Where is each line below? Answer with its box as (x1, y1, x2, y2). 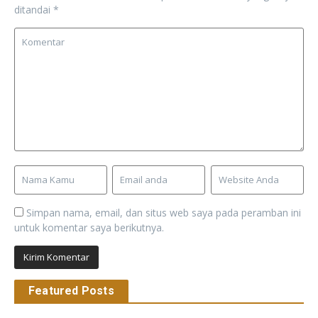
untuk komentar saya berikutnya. (14, 220, 164, 234)
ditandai (14, 2, 53, 16)
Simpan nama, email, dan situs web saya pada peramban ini (26, 205, 301, 219)
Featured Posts (28, 283, 114, 297)
